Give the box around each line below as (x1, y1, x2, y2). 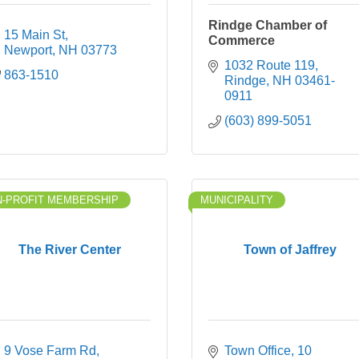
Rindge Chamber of (208, 18, 327, 32)
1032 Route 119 (224, 58, 315, 72)
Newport (4, 43, 52, 57)
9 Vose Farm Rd (4, 344, 96, 357)
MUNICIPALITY (200, 194, 273, 206)
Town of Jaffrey (243, 242, 337, 256)
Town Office (224, 344, 291, 357)
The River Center (18, 242, 121, 256)
